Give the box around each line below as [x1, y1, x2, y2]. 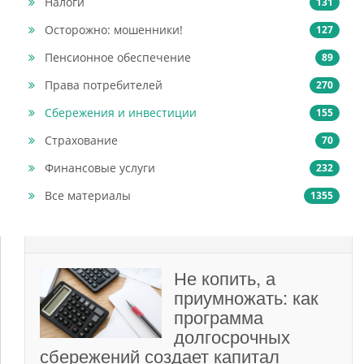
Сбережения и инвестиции [45, 104, 197, 120]
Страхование [45, 132, 118, 148]
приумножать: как [174, 284, 318, 310]
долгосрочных [174, 323, 290, 349]
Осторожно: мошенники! [45, 21, 183, 37]
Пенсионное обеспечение [45, 49, 191, 65]
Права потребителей [45, 76, 162, 93]
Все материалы [45, 187, 131, 203]
